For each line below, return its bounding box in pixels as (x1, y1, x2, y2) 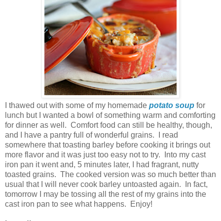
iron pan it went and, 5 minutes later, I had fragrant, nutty (5, 160, 199, 169)
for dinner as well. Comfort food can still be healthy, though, (5, 121, 212, 130)
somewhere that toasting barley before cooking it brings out (5, 141, 210, 149)
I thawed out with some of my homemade (5, 101, 149, 110)
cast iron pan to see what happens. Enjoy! (5, 200, 152, 209)
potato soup (149, 101, 194, 110)
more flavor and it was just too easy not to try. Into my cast (5, 150, 206, 159)
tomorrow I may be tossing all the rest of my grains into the (5, 190, 206, 199)
